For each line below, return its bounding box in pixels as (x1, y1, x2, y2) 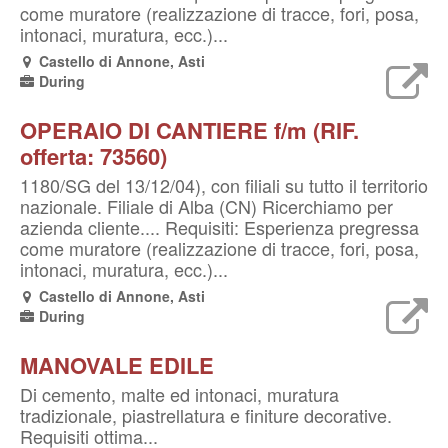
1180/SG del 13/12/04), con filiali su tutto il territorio (20, 172, 428, 198)
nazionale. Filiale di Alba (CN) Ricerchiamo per (20, 193, 393, 219)
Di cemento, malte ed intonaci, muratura (20, 381, 339, 407)
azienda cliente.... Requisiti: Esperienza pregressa (20, 214, 419, 240)
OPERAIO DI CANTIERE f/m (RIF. (20, 114, 359, 146)
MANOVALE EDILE (20, 349, 214, 381)
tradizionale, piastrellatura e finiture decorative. (20, 402, 392, 428)
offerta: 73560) (20, 140, 167, 172)
